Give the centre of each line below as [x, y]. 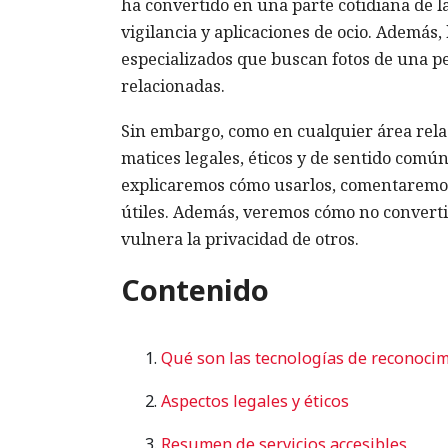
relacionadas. [173, 86]
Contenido [195, 289]
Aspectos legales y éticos [255, 400]
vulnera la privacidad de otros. [240, 239]
